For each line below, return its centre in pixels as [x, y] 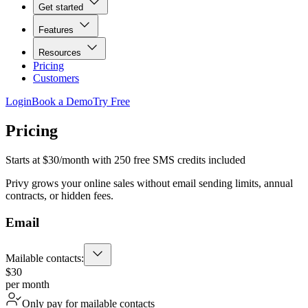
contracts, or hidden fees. [59, 196]
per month [27, 284]
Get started [61, 8]
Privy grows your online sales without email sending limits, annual [149, 184]
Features [56, 30]
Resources [60, 53]
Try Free [111, 102]
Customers [56, 78]
